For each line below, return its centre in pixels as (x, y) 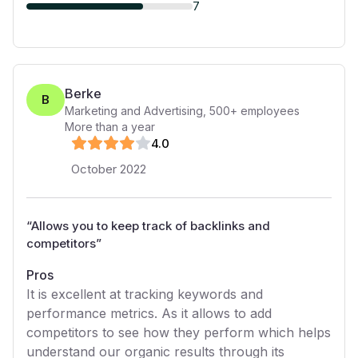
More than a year (110, 127)
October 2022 (109, 169)
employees (268, 111)
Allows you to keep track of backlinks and (151, 226)
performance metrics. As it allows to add (149, 313)
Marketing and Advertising (134, 111)
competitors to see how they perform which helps (179, 332)
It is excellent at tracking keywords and (145, 294)
